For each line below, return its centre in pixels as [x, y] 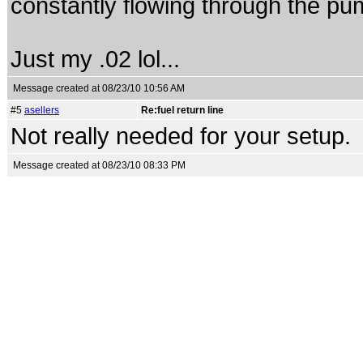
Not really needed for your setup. [181, 136]
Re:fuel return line [182, 110]
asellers [42, 110]
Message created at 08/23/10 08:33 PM [99, 165]
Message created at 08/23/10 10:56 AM [99, 88]
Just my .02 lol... [95, 59]
